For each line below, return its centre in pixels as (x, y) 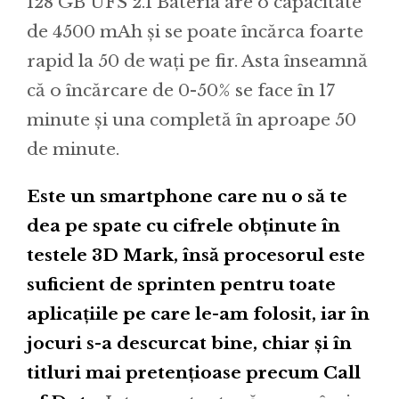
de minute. (73, 150)
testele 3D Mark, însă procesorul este (196, 256)
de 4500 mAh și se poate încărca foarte (195, 32)
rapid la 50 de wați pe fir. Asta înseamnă (197, 61)
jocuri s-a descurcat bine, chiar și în (189, 344)
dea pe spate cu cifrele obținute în (183, 226)
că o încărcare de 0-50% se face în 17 (181, 91)
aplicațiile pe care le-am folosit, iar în (198, 314)
